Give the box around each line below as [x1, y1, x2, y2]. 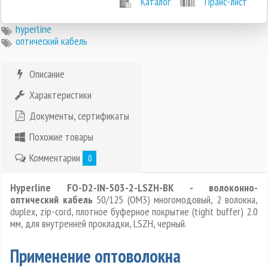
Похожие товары [27, 130, 94, 144]
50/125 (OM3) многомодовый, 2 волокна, [92, 193, 258, 207]
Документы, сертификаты [27, 109, 130, 123]
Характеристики [27, 88, 92, 102]
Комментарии [27, 151, 83, 165]
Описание [27, 67, 65, 81]
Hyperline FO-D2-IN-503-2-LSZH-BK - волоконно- [10, 181, 258, 195]
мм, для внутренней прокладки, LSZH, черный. [10, 217, 187, 231]
